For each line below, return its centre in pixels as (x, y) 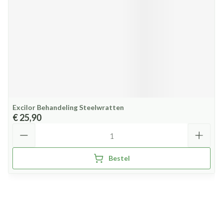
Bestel (119, 158)
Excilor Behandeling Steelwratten (68, 107)
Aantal (24, 128)
